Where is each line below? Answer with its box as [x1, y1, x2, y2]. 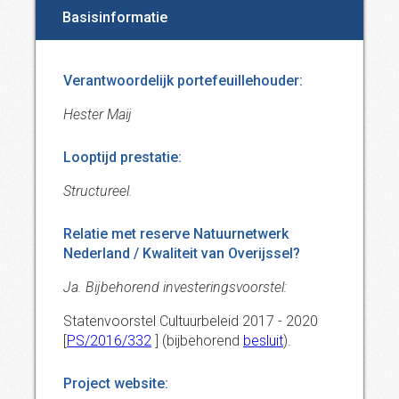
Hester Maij [63, 106, 132, 123]
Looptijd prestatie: [63, 149, 182, 166]
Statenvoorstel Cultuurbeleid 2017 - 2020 [63, 313, 318, 330]
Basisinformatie [62, 9, 167, 26]
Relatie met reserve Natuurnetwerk [63, 225, 289, 242]
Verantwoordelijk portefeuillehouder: [63, 72, 303, 89]
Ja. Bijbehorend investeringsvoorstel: [63, 279, 287, 296]
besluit [243, 332, 283, 349]
